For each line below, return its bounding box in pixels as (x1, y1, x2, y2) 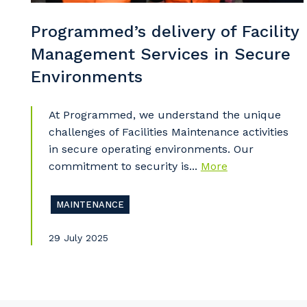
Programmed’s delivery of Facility (31, 21, 299, 41)
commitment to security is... (48, 159, 201, 173)
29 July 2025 (48, 232, 108, 243)
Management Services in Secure (31, 44, 291, 64)
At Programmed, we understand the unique (48, 108, 281, 121)
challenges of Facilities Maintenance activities (48, 125, 288, 138)
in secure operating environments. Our (48, 142, 254, 156)
